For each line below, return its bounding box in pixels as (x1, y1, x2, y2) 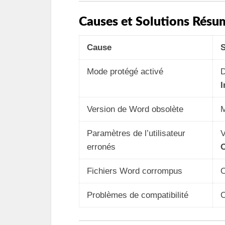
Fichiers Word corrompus (87, 166, 182, 176)
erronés (87, 142, 116, 152)
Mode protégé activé (87, 67, 163, 76)
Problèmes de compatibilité (87, 190, 188, 200)
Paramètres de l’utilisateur (87, 129, 185, 138)
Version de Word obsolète (87, 104, 183, 114)
